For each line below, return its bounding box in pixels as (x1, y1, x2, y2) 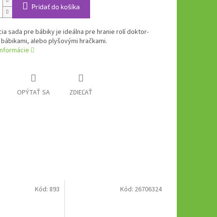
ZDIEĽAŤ (69, 88, 93, 98)
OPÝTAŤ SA (16, 88, 50, 98)
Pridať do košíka (31, 2, 80, 11)
